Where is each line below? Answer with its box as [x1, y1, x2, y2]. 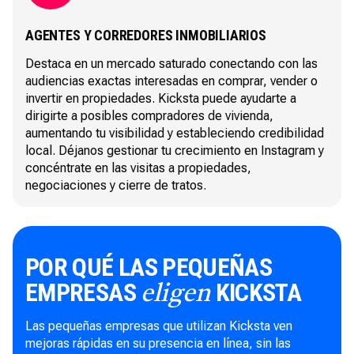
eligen [141, 282, 211, 307]
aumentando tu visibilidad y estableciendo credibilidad [25, 126, 324, 141]
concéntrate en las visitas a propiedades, [25, 160, 251, 175]
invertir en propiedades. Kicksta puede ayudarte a [25, 91, 296, 106]
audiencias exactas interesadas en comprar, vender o [25, 73, 318, 88]
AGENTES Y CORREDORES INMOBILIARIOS [25, 27, 266, 43]
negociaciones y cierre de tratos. [25, 178, 206, 193]
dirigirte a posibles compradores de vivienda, [25, 108, 273, 123]
